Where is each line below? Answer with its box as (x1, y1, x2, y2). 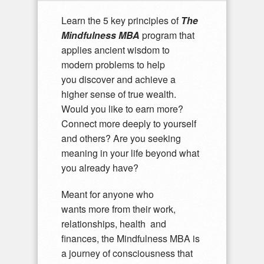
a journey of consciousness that (61, 246, 193, 260)
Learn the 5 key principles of (61, 14, 181, 28)
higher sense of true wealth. (61, 87, 176, 101)
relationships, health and (61, 217, 166, 231)
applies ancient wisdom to (61, 43, 170, 57)
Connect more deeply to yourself (61, 117, 196, 131)
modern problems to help (61, 58, 165, 72)
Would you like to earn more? (61, 102, 183, 116)
